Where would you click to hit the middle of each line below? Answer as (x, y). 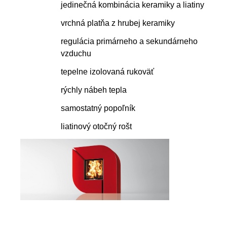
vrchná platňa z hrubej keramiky (118, 23)
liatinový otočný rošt (96, 126)
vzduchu (76, 53)
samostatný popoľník (98, 108)
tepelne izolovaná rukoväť (107, 71)
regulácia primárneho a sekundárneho (129, 41)
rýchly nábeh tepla (94, 90)
